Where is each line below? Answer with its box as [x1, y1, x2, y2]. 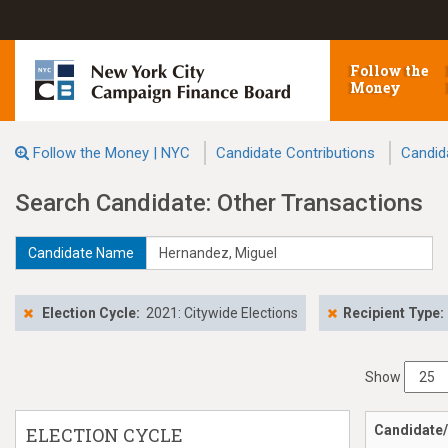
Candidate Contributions [216, 144, 375, 162]
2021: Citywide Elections [146, 305, 298, 321]
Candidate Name [28, 245, 134, 261]
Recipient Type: [343, 305, 444, 321]
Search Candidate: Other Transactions [15, 189, 423, 217]
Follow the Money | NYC [33, 144, 190, 162]
